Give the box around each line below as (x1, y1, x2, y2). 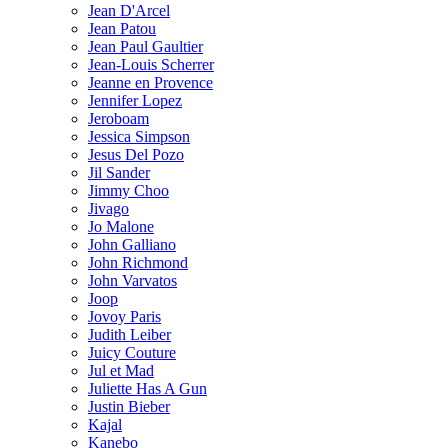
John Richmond (88, 253, 188, 271)
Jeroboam (88, 109, 149, 127)
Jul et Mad (88, 361, 154, 379)
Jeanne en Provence (88, 73, 213, 91)
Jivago (88, 199, 129, 217)
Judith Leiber (88, 325, 171, 343)
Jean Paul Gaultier (88, 37, 203, 55)
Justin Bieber (88, 397, 170, 415)
